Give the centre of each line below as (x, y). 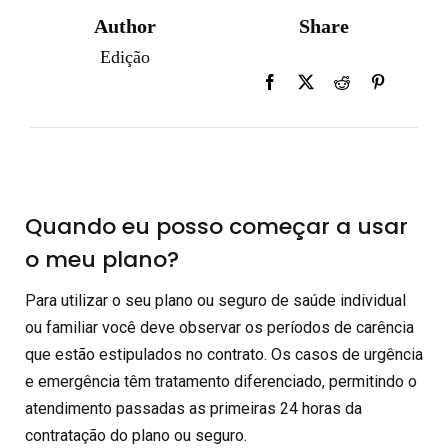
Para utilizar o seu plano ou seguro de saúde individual (215, 300)
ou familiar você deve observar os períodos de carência (219, 327)
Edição (124, 57)
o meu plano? (102, 259)
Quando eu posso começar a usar (216, 226)
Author (124, 26)
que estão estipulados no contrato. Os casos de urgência (224, 354)
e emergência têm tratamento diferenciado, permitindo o (221, 381)
